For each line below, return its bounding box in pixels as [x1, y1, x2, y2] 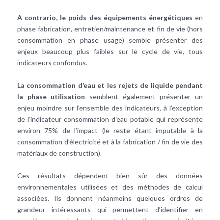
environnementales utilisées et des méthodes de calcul [17, 183, 203, 192]
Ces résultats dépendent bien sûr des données [17, 171, 203, 180]
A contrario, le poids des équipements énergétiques [17, 13, 192, 22]
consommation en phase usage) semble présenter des [17, 36, 203, 45]
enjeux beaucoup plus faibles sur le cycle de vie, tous [17, 47, 203, 56]
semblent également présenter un [85, 92, 203, 101]
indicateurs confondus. [17, 58, 87, 67]
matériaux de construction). [17, 149, 102, 158]
